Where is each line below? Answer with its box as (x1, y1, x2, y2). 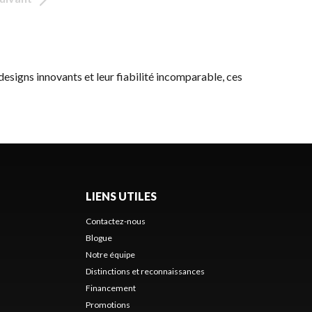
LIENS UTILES (85, 189, 157, 203)
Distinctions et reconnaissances (85, 266, 205, 276)
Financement (85, 283, 136, 293)
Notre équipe (85, 249, 135, 260)
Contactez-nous (85, 216, 146, 226)
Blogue (85, 233, 112, 243)
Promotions (85, 299, 130, 310)
